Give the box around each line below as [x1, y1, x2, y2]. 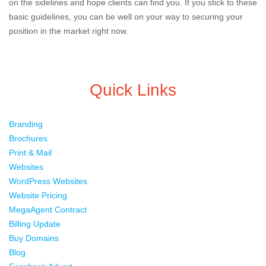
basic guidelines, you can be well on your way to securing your [9, 12, 243, 21]
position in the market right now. [9, 26, 128, 36]
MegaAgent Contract [9, 205, 87, 214]
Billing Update [9, 219, 61, 229]
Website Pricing [9, 191, 67, 200]
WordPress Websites [9, 176, 87, 186]
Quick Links [90, 81, 176, 99]
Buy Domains [9, 233, 59, 243]
